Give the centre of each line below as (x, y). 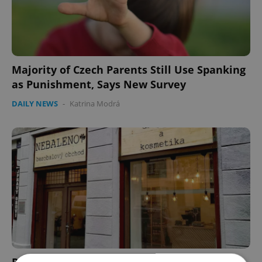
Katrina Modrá (95, 104)
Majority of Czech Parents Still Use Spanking (129, 70)
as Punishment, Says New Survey (99, 85)
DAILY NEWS (35, 104)
